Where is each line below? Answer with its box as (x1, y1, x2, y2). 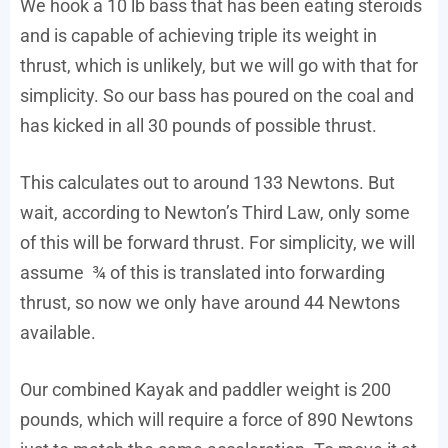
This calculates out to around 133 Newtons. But (20, 172, 395, 194)
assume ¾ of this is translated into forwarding (20, 262, 385, 284)
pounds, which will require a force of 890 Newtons (20, 409, 413, 431)
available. (20, 322, 96, 344)
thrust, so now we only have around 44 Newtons (20, 292, 400, 314)
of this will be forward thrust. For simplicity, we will (20, 232, 415, 254)
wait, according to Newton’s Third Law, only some (20, 202, 410, 224)
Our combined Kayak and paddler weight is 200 (20, 379, 391, 401)
